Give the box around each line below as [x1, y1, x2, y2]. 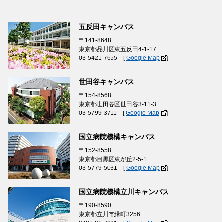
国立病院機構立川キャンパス [79, 188, 169, 196]
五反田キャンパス [79, 23, 134, 31]
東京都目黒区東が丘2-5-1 [79, 156, 147, 163]
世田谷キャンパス [79, 78, 134, 86]
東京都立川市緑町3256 [79, 211, 140, 218]
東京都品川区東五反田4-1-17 [79, 46, 156, 53]
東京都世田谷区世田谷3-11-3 [79, 101, 156, 108]
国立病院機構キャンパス [79, 133, 155, 141]
